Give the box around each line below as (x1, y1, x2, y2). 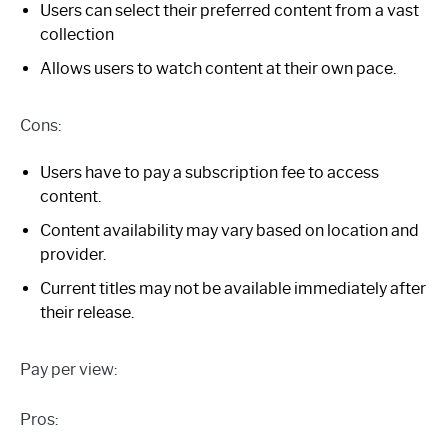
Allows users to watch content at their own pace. (40, 58, 396, 78)
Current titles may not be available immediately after (40, 278, 426, 298)
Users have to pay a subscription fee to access (40, 162, 379, 182)
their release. (40, 302, 134, 322)
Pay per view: (20, 359, 117, 379)
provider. (40, 244, 106, 264)
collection (40, 24, 114, 44)
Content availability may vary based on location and (40, 220, 419, 240)
